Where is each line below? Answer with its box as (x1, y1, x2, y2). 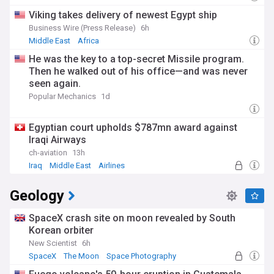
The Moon (64, 251, 99, 261)
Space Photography (106, 251, 176, 261)
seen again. (29, 78, 81, 89)
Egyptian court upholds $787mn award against (29, 122, 237, 133)
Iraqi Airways (29, 134, 86, 146)
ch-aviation (29, 148, 67, 157)
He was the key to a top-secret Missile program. (29, 53, 244, 65)
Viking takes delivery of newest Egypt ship (29, 9, 217, 21)
